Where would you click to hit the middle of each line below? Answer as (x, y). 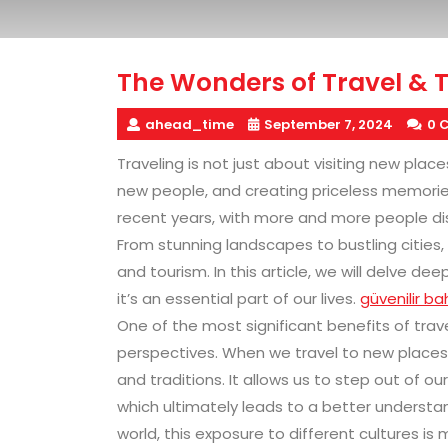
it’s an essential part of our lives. (238, 298)
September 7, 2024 (328, 124)
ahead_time (189, 124)
